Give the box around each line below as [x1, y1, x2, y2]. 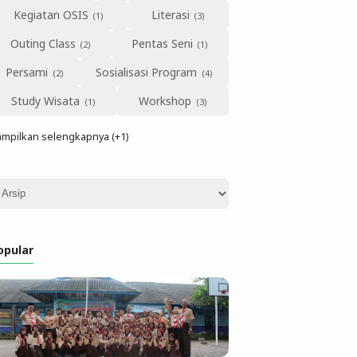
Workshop [139, 92, 192, 108]
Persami [6, 64, 49, 80]
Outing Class [10, 35, 76, 51]
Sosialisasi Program [96, 64, 198, 80]
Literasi [151, 6, 190, 22]
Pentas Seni [131, 35, 193, 51]
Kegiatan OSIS [13, 6, 88, 22]
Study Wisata [11, 92, 80, 108]
